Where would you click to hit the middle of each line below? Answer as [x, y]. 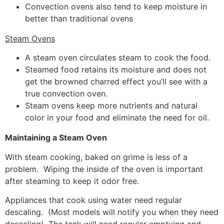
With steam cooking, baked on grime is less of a [96, 157]
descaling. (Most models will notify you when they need [112, 212]
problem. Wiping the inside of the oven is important [104, 169]
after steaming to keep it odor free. [72, 181]
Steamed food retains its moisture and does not [116, 70]
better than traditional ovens [79, 18]
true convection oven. [66, 94]
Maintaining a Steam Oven [56, 138]
